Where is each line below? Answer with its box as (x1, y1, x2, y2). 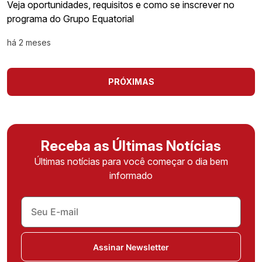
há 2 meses (7, 37, 51, 48)
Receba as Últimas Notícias (41, 137, 221, 155)
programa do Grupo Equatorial (7, 13, 134, 25)
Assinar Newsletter (93, 242, 169, 252)
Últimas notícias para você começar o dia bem (34, 156, 228, 168)
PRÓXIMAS (108, 77, 154, 87)
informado (109, 170, 153, 182)
